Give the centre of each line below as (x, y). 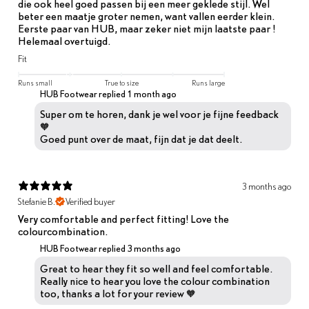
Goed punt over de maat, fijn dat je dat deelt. (141, 138)
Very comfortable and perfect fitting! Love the (123, 218)
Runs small (35, 82)
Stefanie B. (37, 201)
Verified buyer (90, 201)
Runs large (208, 82)
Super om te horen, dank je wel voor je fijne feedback (159, 113)
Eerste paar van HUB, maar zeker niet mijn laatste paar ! (147, 28)
